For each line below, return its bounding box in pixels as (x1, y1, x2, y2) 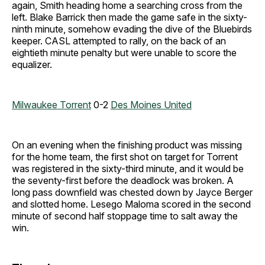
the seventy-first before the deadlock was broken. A (12, 174, 234, 187)
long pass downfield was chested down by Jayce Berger (12, 186, 253, 199)
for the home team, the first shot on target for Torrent (12, 151, 238, 163)
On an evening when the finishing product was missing (12, 139, 242, 151)
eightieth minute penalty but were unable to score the (12, 47, 237, 59)
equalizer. (12, 59, 52, 71)
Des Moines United (111, 99, 192, 111)
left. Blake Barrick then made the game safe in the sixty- (12, 11, 247, 24)
